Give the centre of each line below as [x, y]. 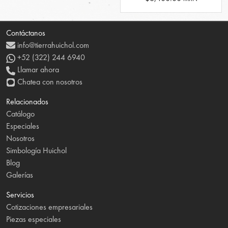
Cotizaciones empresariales [49, 207]
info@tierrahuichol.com [52, 45]
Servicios [20, 195]
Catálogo [20, 114]
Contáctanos [26, 33]
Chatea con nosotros [49, 82]
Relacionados [27, 102]
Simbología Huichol [36, 151]
